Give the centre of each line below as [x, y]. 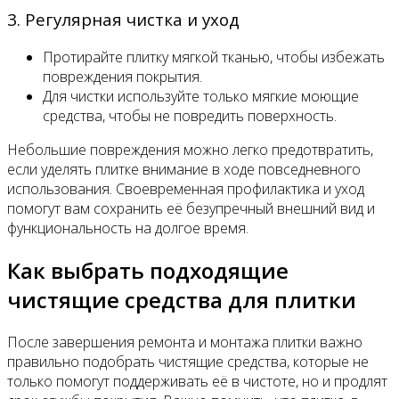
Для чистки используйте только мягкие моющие [201, 96]
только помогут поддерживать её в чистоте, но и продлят [197, 381]
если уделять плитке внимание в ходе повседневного [184, 169]
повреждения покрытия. [122, 76]
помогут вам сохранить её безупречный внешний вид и [191, 208]
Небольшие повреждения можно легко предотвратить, [190, 149]
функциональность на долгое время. [128, 228]
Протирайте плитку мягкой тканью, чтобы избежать [214, 57]
